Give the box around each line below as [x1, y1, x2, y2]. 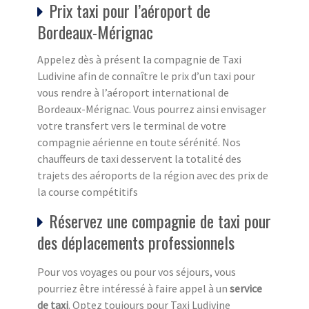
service [230, 281, 262, 296]
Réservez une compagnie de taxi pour [49, 208, 271, 234]
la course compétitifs [37, 185, 138, 199]
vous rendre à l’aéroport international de [37, 86, 229, 100]
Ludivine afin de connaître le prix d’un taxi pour [37, 69, 255, 83]
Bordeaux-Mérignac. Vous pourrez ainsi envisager [37, 102, 266, 117]
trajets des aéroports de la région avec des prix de [37, 168, 268, 183]
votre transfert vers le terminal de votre [37, 119, 226, 133]
